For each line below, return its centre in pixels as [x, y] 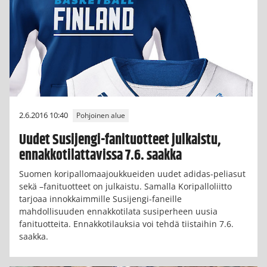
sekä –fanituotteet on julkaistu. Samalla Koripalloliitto [125, 187]
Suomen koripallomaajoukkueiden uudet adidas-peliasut [132, 174]
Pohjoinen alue [101, 116]
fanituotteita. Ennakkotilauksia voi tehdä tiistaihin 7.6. [126, 224]
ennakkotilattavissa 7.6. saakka [100, 156]
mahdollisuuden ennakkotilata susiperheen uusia [118, 212]
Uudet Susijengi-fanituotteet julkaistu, [120, 140]
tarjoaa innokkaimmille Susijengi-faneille [100, 199]
